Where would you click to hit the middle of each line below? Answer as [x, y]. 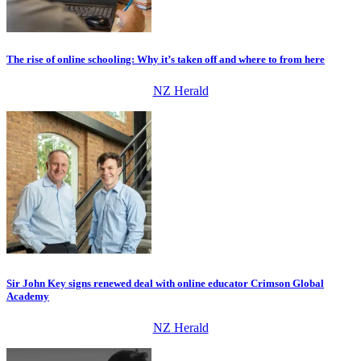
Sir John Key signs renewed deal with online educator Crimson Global [165, 284]
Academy [28, 297]
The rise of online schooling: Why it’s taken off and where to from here [166, 59]
